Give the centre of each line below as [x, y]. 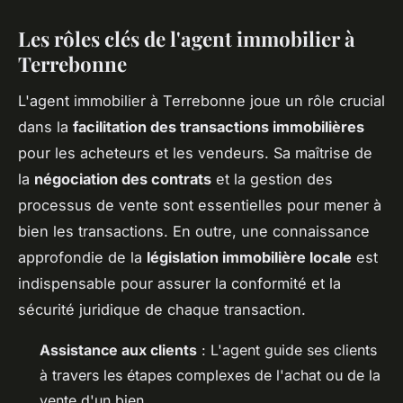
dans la [45, 126]
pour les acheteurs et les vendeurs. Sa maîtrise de [195, 152]
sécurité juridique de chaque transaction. [162, 309]
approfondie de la [82, 257]
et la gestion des [272, 179]
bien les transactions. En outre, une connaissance [194, 231]
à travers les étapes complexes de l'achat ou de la [210, 375]
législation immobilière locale [249, 257]
